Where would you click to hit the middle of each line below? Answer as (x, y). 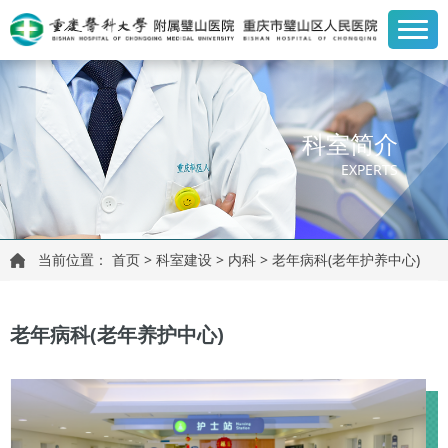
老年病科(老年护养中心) (346, 260)
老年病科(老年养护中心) (117, 335)
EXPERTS (369, 170)
